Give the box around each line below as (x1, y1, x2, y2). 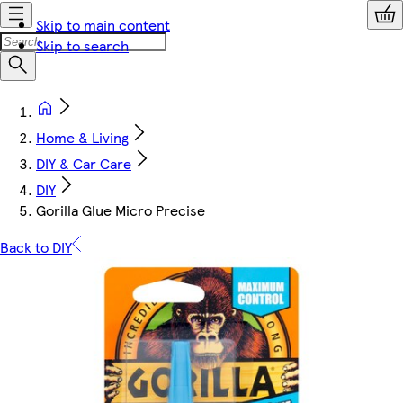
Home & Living (36, 127, 129, 148)
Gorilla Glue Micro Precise (36, 200, 205, 220)
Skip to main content (36, 14, 170, 35)
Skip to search (36, 35, 129, 56)
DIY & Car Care (36, 153, 131, 174)
